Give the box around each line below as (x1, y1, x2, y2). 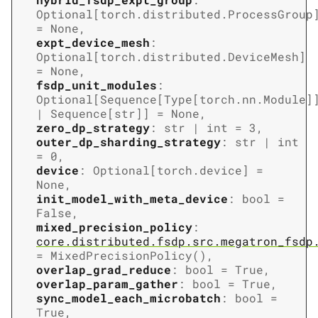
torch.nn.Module (199, 92, 306, 107)
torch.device (157, 163, 242, 178)
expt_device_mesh (36, 35, 150, 50)
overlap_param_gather (36, 276, 178, 292)
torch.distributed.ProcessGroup (100, 6, 313, 22)
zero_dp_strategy (36, 120, 150, 136)
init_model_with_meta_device (36, 191, 228, 207)
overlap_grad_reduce (36, 262, 171, 278)
